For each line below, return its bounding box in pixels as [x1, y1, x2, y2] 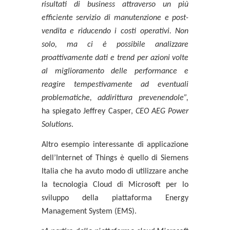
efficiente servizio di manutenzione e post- [41, 13, 189, 22]
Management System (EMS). [41, 207, 137, 216]
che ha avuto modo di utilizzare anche [58, 167, 189, 176]
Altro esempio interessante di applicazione [41, 140, 189, 149]
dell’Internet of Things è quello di [41, 154, 161, 162]
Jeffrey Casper [83, 107, 131, 116]
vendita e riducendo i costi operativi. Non [41, 27, 189, 35]
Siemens [161, 154, 189, 162]
